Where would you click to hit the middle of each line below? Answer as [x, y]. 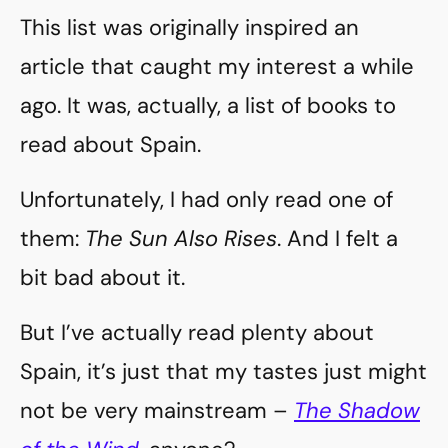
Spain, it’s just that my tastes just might [223, 371]
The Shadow [357, 410]
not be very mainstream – [157, 410]
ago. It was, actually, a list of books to [208, 105]
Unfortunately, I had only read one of [206, 199]
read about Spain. [110, 144]
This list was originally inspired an [189, 27]
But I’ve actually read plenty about [197, 332]
